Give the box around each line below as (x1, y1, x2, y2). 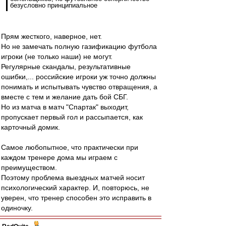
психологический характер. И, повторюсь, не (1, 184, 149, 192)
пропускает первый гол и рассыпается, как (1, 113, 143, 121)
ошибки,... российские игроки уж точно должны (1, 73, 156, 81)
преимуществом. (1, 163, 57, 172)
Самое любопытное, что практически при (1, 143, 138, 151)
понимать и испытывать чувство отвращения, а (1, 83, 157, 91)
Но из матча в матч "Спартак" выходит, (1, 103, 129, 111)
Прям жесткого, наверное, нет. (1, 32, 102, 40)
